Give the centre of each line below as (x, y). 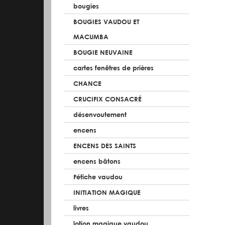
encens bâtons (97, 161)
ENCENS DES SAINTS (105, 145)
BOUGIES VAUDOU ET (106, 21)
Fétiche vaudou (98, 177)
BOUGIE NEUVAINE (103, 52)
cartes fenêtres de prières (114, 68)
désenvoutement (100, 114)
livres (81, 208)
